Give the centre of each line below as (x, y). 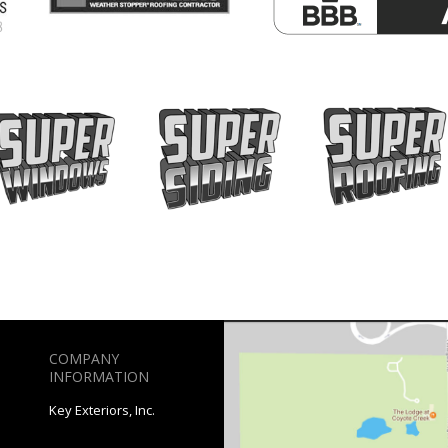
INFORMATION (98, 377)
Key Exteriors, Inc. (101, 410)
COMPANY (83, 359)
